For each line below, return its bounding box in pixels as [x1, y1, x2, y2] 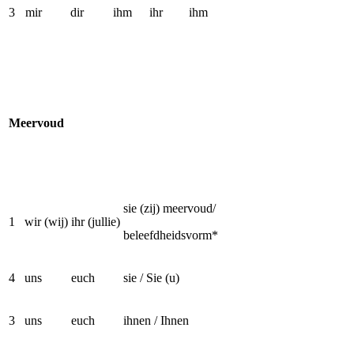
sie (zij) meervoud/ [123, 201, 216, 215]
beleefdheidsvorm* [123, 228, 218, 242]
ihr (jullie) [71, 215, 120, 228]
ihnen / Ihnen [123, 314, 189, 327]
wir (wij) [24, 215, 68, 228]
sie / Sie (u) [123, 271, 179, 284]
